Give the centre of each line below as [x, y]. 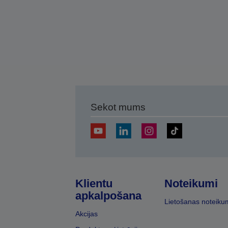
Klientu [94, 183]
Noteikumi [191, 183]
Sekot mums [118, 107]
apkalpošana [108, 196]
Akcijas [86, 214]
